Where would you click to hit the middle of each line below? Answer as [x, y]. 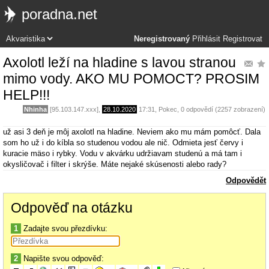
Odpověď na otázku [72, 208]
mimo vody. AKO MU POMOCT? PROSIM [131, 78]
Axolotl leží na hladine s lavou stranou [119, 62]
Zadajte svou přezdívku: [64, 229]
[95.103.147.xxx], [75, 109]
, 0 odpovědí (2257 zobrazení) [221, 109]
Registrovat [243, 39]
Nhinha [35, 109]
